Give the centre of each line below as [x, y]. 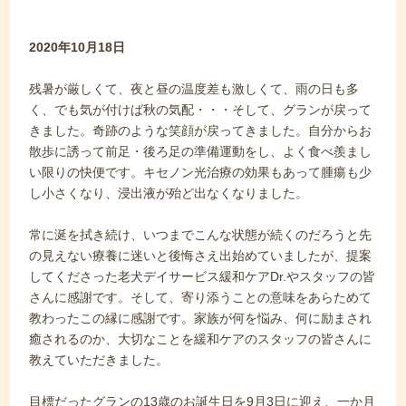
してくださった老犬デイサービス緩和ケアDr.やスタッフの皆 [203, 276]
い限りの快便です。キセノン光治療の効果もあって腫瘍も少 [201, 172]
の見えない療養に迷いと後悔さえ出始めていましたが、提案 [201, 256]
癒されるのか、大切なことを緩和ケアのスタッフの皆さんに [201, 339]
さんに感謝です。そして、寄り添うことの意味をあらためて [201, 297]
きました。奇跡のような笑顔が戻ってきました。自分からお [201, 130]
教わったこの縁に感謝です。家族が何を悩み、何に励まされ [201, 318]
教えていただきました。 [99, 360]
